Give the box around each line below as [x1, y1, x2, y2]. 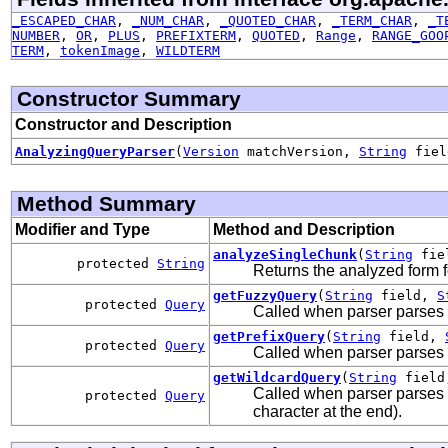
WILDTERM [156, 42, 220, 58]
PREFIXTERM [156, 27, 236, 43]
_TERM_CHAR [332, 12, 412, 28]
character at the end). [253, 402, 402, 420]
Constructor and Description [15, 115, 232, 133]
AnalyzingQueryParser [15, 143, 175, 159]
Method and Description [213, 220, 395, 238]
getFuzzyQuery [213, 287, 317, 303]
